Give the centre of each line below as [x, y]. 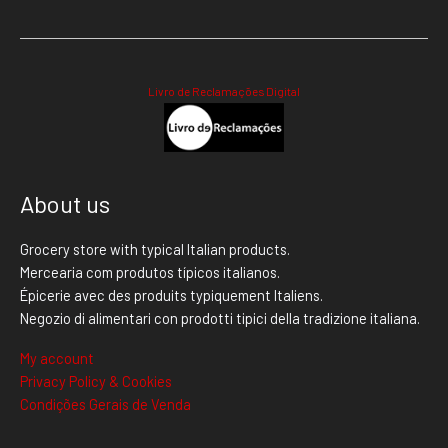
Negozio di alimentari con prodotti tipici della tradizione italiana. [220, 317]
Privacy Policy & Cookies [96, 381]
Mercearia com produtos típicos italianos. [150, 271]
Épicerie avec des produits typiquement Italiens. [171, 294]
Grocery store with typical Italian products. [155, 248]
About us [65, 204]
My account [57, 358]
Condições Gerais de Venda [105, 404]
